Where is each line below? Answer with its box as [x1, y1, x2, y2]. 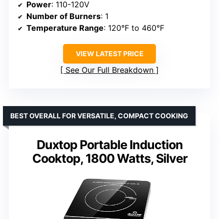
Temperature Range [26, 22, 104, 33]
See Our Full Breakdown [66, 65, 153, 75]
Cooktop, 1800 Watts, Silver [32, 151, 187, 166]
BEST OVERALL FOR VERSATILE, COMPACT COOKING [10, 111, 188, 120]
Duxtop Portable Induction [36, 137, 183, 152]
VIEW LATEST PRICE [75, 49, 144, 58]
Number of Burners [26, 11, 101, 21]
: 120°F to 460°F [104, 22, 164, 33]
